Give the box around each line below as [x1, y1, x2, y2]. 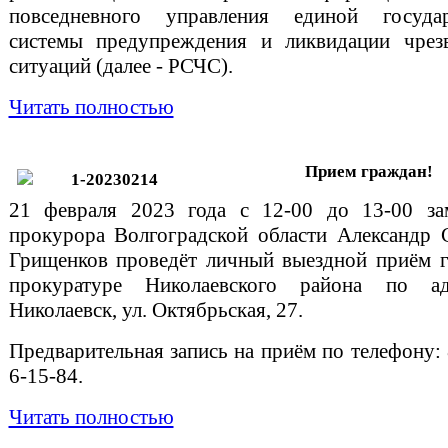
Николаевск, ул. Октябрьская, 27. [8, 297, 303, 322]
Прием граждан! [305, 160, 433, 181]
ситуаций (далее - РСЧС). [8, 53, 233, 78]
